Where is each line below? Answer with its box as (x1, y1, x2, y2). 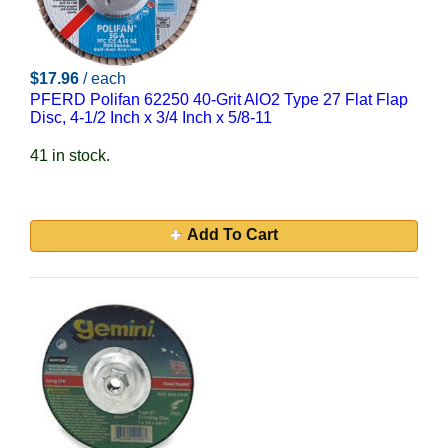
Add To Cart (186, 226, 278, 243)
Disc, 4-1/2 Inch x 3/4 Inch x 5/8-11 (30, 109, 272, 126)
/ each (83, 70, 126, 87)
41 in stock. (30, 147, 110, 164)
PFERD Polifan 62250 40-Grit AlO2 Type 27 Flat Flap (30, 91, 408, 108)
